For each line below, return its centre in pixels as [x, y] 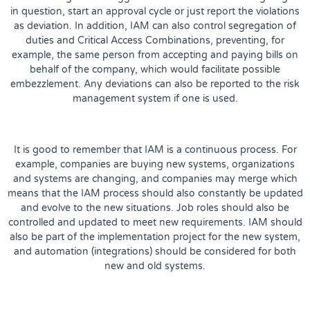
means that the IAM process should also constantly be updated [155, 193]
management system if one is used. [155, 98]
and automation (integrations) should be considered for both [155, 251]
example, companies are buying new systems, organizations [155, 164]
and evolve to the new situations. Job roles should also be [155, 208]
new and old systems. [155, 266]
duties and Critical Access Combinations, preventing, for [155, 40]
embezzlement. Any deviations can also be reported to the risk [155, 84]
